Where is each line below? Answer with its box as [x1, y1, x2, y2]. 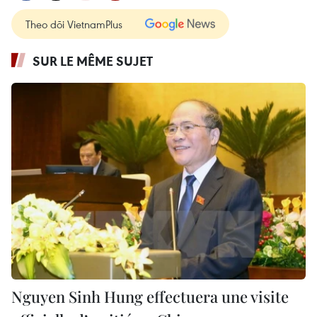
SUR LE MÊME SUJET [33, 52, 153, 70]
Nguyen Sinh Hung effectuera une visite [11, 285, 289, 307]
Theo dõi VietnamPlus [25, 17, 122, 32]
